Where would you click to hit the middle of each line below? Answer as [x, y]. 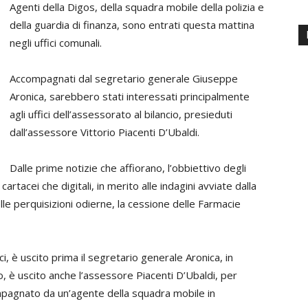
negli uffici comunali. [56, 43]
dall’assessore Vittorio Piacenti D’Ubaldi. [104, 132]
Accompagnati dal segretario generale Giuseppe [124, 78]
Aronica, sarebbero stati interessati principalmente [130, 96]
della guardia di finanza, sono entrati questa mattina [132, 25]
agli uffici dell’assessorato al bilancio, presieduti [121, 114]
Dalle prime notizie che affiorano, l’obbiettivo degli [128, 168]
